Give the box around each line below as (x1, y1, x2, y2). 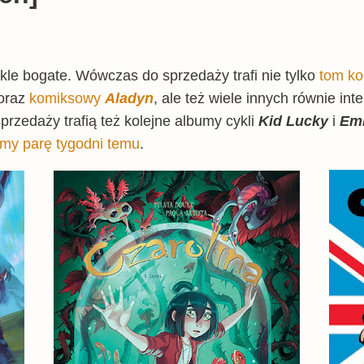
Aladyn (105, 89, 154, 106)
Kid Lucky (254, 112, 328, 129)
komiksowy (29, 89, 105, 106)
